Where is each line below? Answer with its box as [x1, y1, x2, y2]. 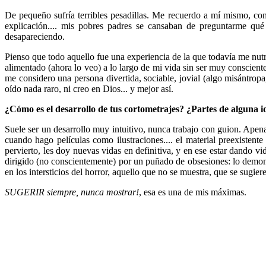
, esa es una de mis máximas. [139, 187, 246, 198]
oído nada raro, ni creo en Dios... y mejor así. [5, 84, 173, 94]
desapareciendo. [5, 31, 65, 42]
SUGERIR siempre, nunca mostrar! [5, 187, 139, 198]
